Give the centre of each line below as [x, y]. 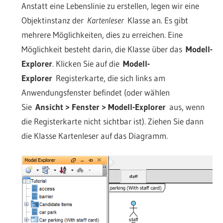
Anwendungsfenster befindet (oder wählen [95, 92]
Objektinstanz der [54, 20]
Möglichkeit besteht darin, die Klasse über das [103, 49]
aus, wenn [185, 107]
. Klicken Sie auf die [87, 63]
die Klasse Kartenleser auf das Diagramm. [94, 135]
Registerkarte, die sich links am [109, 78]
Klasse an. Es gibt [156, 20]
